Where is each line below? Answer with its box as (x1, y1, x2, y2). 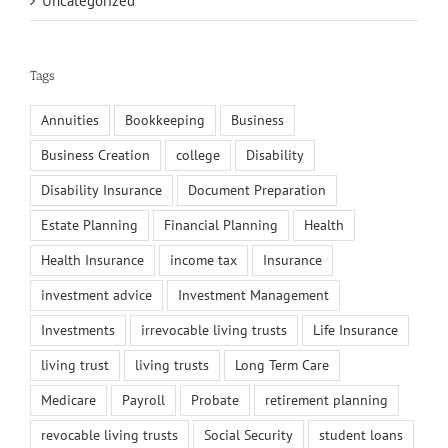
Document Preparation (188, 181, 326, 200)
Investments (41, 321, 115, 340)
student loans (319, 426, 403, 445)
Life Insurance (313, 321, 398, 340)
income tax (170, 251, 237, 270)
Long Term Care (235, 356, 329, 375)
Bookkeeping (125, 111, 205, 130)
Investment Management (178, 286, 329, 305)
